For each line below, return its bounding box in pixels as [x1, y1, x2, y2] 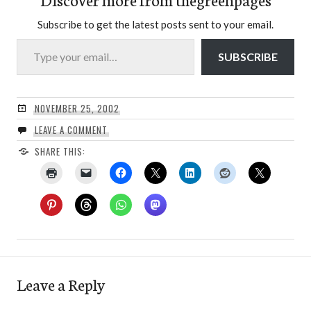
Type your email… [16, 31, 50, 45]
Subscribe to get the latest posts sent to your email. [37, 18, 274, 31]
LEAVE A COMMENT [34, 123, 108, 137]
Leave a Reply [17, 273, 105, 296]
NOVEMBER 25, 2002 [34, 101, 119, 116]
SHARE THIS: [34, 144, 85, 159]
